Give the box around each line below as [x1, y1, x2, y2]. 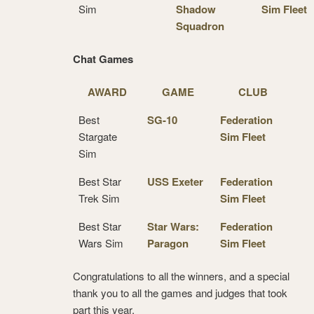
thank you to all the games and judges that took [73, 285, 287, 300]
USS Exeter [147, 173, 203, 189]
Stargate [78, 128, 117, 144]
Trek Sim [78, 190, 120, 205]
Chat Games [73, 50, 133, 67]
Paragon [147, 235, 189, 251]
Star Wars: [147, 218, 199, 234]
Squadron [176, 18, 224, 34]
